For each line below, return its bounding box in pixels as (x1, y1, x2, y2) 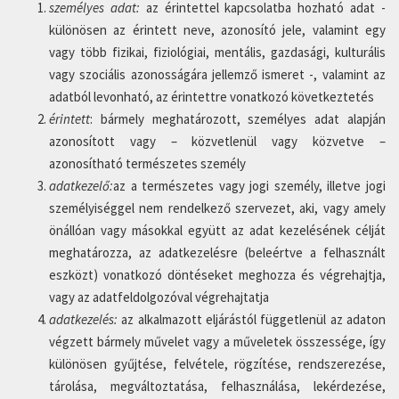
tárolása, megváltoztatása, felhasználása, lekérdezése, (49, 378, 386, 395)
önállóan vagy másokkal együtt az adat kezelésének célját (49, 222, 386, 239)
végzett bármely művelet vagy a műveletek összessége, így (49, 333, 386, 350)
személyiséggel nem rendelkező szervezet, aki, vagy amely (49, 199, 386, 216)
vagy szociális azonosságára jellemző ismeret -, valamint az (49, 66, 386, 83)
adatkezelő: (49, 177, 113, 194)
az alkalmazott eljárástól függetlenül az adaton (121, 311, 387, 328)
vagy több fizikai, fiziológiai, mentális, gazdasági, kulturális (49, 44, 386, 61)
